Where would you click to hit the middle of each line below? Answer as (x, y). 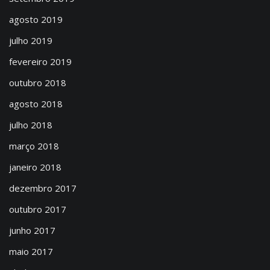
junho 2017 (32, 230)
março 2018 (34, 146)
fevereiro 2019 (40, 61)
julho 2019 (31, 40)
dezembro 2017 (43, 188)
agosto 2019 (36, 19)
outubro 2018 (38, 83)
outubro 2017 (38, 209)
